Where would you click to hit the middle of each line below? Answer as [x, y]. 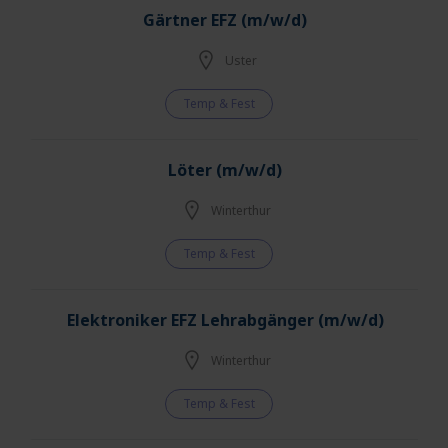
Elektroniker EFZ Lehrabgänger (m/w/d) [225, 319]
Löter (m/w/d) [225, 169]
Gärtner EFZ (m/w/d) [225, 19]
